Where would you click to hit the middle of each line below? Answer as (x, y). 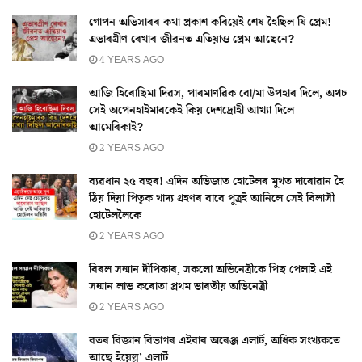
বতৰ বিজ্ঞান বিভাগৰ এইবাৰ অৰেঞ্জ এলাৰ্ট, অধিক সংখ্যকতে (215, 341)
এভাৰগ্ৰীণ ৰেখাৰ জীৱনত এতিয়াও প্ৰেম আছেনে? (192, 39)
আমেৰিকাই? (116, 127)
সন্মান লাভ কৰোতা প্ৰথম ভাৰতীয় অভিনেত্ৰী (178, 286)
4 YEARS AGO (130, 60)
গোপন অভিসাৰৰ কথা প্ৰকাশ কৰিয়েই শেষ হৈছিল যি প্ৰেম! (210, 22)
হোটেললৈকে (115, 215)
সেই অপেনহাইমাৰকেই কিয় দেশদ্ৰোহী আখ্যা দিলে (192, 110)
